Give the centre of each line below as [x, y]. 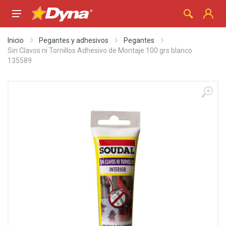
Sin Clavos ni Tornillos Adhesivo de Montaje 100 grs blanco [100, 50]
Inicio [16, 40]
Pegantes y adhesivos [74, 40]
